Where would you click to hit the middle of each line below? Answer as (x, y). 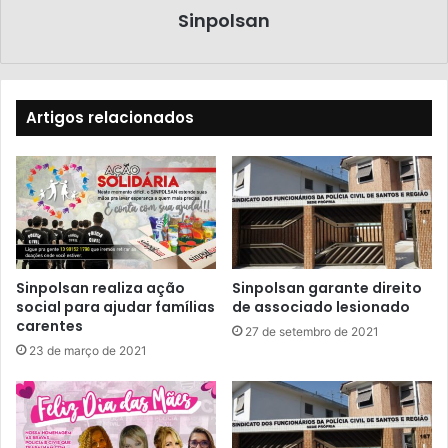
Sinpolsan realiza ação (100, 287)
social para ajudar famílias (115, 306)
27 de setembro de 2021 (312, 331)
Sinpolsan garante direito (327, 287)
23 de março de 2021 (88, 350)
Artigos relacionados (110, 117)
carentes (49, 325)
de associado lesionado (321, 306)
